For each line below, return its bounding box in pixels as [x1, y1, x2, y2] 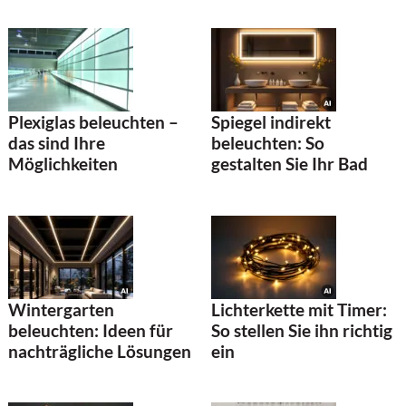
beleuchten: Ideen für [8, 319, 173, 341]
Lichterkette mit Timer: [211, 298, 387, 320]
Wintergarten [8, 298, 114, 320]
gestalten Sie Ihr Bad [211, 153, 368, 175]
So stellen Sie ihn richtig [211, 319, 392, 341]
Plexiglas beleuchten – [8, 111, 179, 133]
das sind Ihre [8, 132, 105, 154]
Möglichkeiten [8, 153, 118, 175]
